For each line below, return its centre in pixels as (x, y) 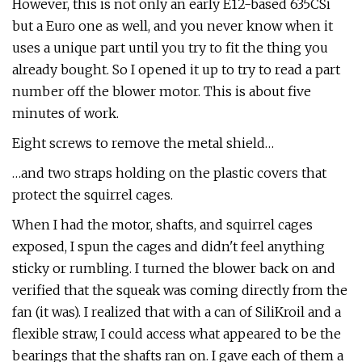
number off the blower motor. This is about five (162, 91)
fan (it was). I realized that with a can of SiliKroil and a (177, 312)
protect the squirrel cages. (93, 195)
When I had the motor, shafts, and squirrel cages (162, 225)
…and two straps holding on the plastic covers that (169, 173)
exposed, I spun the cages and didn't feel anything (168, 246)
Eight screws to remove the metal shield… (143, 143)
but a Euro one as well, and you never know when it (173, 26)
